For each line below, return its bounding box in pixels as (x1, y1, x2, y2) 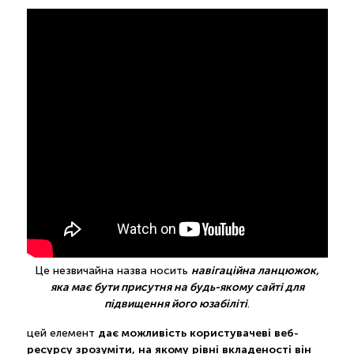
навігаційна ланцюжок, (191, 263, 319, 277)
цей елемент (26, 326, 98, 339)
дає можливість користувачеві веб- (97, 326, 299, 339)
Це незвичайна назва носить (35, 264, 191, 277)
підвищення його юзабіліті (104, 296, 247, 310)
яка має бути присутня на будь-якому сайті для (50, 280, 304, 293)
